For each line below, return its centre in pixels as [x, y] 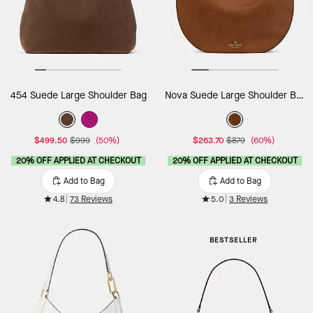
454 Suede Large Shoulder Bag [78, 95]
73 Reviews [91, 199]
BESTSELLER [233, 240]
